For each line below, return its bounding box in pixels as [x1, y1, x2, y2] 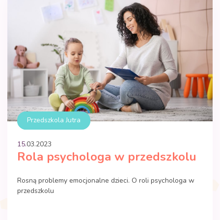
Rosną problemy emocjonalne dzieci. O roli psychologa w [17, 175, 194, 185]
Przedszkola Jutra [27, 115, 81, 125]
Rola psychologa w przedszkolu [17, 148, 196, 165]
